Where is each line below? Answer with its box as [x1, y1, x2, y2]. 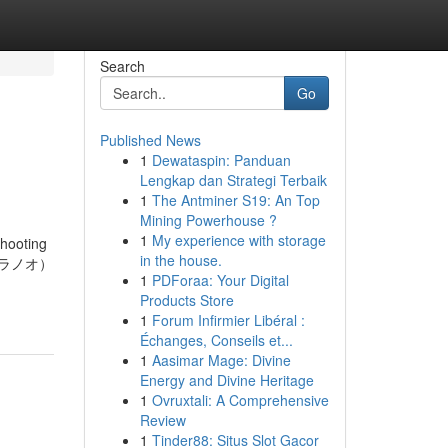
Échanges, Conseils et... [139, 330, 293, 350]
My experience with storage [151, 230, 326, 250]
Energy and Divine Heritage [139, 370, 314, 390]
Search [99, 56, 145, 76]
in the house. [139, 250, 222, 270]
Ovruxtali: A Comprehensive [151, 390, 329, 410]
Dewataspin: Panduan [151, 150, 291, 170]
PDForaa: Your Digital [151, 270, 289, 290]
